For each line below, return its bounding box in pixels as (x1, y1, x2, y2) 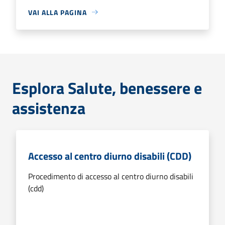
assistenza (12, 95, 85, 120)
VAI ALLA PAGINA (28, 7, 87, 18)
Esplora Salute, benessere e (12, 75, 202, 100)
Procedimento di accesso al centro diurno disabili (28, 170, 193, 182)
